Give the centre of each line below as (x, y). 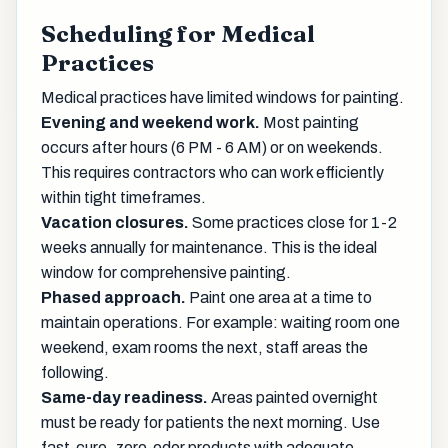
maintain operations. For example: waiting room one (220, 323)
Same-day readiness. (124, 398)
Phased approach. (113, 298)
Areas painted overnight (293, 398)
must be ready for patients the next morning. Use (210, 423)
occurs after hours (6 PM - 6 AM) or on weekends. (212, 148)
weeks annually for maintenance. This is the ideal (209, 248)
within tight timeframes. (123, 198)
